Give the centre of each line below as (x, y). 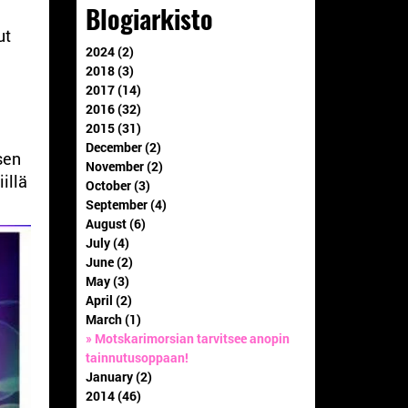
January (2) (118, 376)
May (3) (107, 280)
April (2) (108, 300)
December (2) (123, 147)
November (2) (124, 166)
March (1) (113, 319)
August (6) (115, 223)
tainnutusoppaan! (137, 357)
